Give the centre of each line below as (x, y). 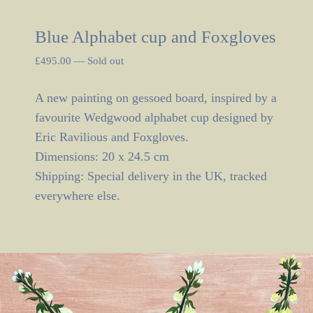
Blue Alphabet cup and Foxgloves (155, 36)
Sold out (105, 60)
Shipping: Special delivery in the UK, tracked (151, 176)
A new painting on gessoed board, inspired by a (156, 97)
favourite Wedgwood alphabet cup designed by (154, 117)
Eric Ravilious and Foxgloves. (112, 137)
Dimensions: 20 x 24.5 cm (102, 156)
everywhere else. (78, 195)
